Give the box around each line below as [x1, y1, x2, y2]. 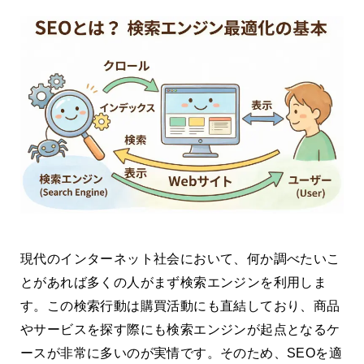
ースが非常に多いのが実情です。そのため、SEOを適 [20, 346, 342, 361]
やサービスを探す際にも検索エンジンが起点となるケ [20, 323, 340, 337]
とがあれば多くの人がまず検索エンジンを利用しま [20, 275, 327, 290]
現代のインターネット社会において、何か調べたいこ [20, 252, 340, 266]
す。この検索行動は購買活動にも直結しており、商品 [20, 299, 340, 314]
